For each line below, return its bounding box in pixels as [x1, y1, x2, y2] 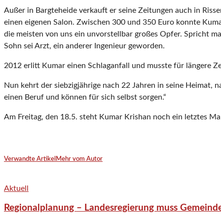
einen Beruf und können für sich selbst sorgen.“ [4, 93, 166, 101]
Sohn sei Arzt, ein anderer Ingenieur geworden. [4, 42, 165, 50]
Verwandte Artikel [4, 156, 56, 163]
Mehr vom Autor [56, 156, 103, 163]
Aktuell [4, 184, 29, 192]
